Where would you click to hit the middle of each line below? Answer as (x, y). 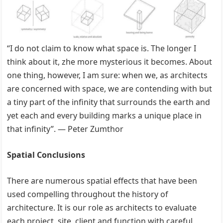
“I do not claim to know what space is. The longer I (102, 48)
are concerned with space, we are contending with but (110, 88)
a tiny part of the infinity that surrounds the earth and (109, 102)
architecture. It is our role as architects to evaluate (102, 207)
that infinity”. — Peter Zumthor (65, 129)
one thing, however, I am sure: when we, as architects (108, 75)
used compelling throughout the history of (88, 194)
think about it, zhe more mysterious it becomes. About (110, 61)
